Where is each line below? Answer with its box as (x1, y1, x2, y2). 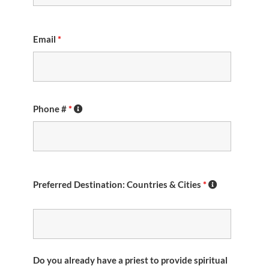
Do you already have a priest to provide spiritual (33, 255, 228, 265)
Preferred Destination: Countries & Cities (33, 179, 203, 190)
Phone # (33, 103, 68, 114)
